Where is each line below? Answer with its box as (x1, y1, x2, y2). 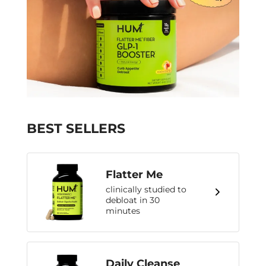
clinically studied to (106, 184, 186, 195)
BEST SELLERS (27, 120, 125, 137)
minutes (106, 205, 140, 217)
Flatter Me (106, 168, 163, 182)
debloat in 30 (106, 195, 160, 206)
